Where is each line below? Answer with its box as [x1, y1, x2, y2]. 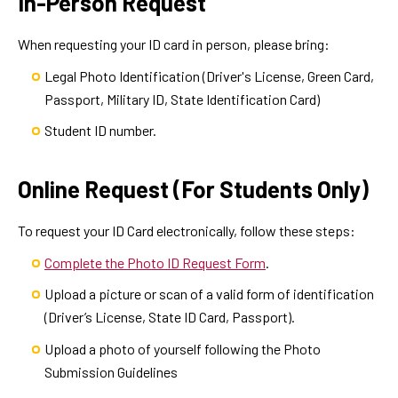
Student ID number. [44, 122, 156, 139]
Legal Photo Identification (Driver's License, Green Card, [44, 67, 374, 84]
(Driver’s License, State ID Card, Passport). [44, 308, 295, 326]
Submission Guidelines [44, 362, 178, 380]
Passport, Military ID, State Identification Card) [44, 90, 320, 107]
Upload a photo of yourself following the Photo [44, 339, 321, 357]
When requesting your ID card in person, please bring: [18, 35, 330, 52]
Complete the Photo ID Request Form [44, 253, 266, 271]
